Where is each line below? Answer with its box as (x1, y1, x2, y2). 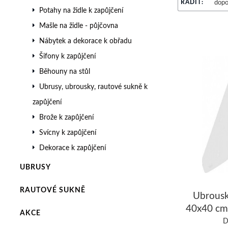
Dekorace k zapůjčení (39, 144, 106, 152)
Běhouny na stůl (39, 67, 90, 75)
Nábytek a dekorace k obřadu (39, 37, 132, 45)
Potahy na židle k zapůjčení (39, 6, 123, 14)
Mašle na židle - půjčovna (39, 21, 118, 30)
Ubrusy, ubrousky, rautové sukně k (39, 82, 148, 91)
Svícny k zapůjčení (39, 128, 96, 136)
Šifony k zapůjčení (39, 52, 96, 60)
